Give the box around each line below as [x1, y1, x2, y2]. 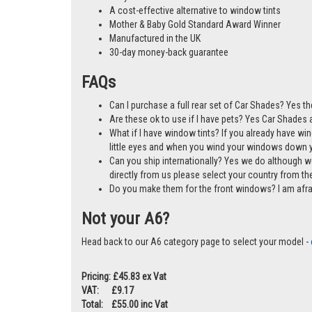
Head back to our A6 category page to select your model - [81, 236, 311, 248]
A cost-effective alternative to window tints [109, 5, 281, 17]
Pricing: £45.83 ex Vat [81, 271, 166, 283]
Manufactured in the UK [109, 33, 201, 45]
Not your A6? [81, 209, 169, 229]
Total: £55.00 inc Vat [81, 299, 168, 311]
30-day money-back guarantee [109, 47, 228, 58]
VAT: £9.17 [81, 285, 134, 297]
